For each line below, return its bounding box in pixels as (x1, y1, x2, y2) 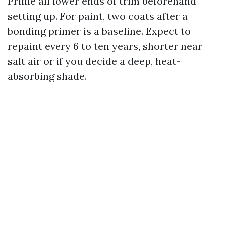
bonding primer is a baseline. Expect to (8, 24, 191, 37)
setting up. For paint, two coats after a (8, 9, 188, 22)
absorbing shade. (8, 69, 87, 82)
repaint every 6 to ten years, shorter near (8, 39, 202, 52)
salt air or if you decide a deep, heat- (8, 54, 181, 67)
